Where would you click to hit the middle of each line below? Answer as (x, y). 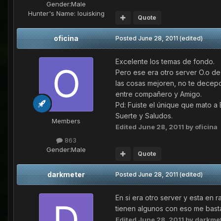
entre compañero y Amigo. (159, 94)
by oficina (201, 127)
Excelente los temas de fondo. (165, 62)
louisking (90, 14)
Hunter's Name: (52, 14)
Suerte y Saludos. (144, 116)
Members (66, 121)
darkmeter (66, 175)
